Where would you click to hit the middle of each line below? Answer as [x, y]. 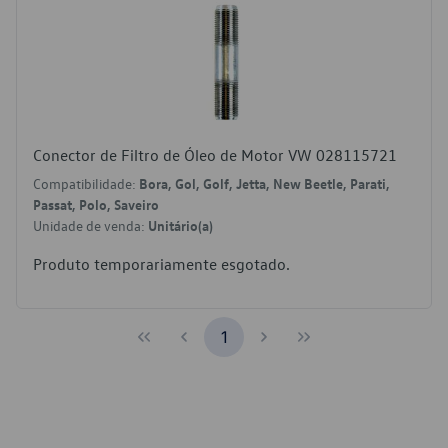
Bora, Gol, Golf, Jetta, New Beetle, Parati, [264, 183]
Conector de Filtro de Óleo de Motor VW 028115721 [215, 155]
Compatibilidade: [86, 183]
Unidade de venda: [90, 225]
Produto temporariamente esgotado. [161, 264]
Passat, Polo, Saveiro [96, 204]
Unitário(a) [180, 225]
